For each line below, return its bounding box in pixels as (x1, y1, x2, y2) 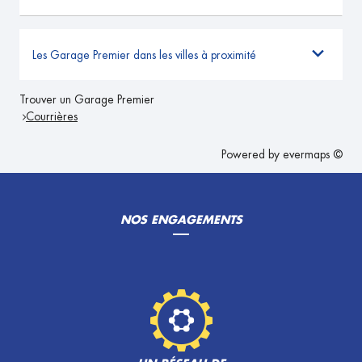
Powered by (221, 149, 283, 160)
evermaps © (283, 149, 343, 160)
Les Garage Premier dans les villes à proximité (32, 48, 256, 61)
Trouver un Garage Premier (19, 94, 154, 105)
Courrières (26, 111, 78, 122)
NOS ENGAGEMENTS (120, 214, 242, 225)
